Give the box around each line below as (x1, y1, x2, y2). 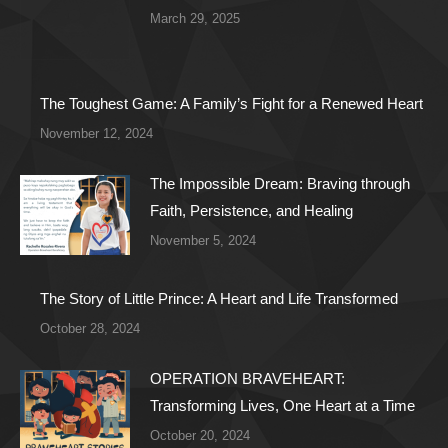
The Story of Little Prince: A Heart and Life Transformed (40, 290, 398, 308)
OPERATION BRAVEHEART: (150, 370, 345, 388)
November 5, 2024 (150, 233, 256, 249)
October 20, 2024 (150, 428, 250, 444)
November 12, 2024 (40, 126, 153, 142)
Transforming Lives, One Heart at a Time (150, 397, 415, 415)
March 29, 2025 (150, 11, 240, 27)
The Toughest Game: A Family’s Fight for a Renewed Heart (40, 95, 423, 113)
